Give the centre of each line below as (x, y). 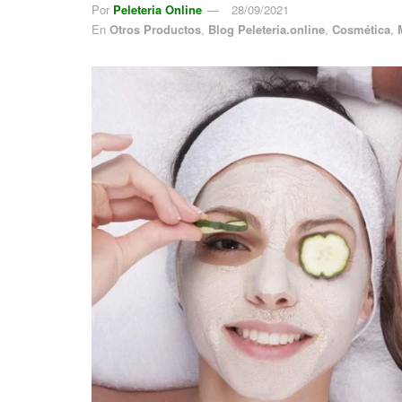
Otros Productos (155, 29)
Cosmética (361, 29)
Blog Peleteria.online (267, 29)
